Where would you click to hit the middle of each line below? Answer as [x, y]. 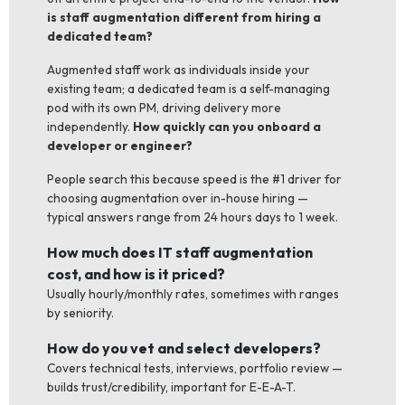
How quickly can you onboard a [226, 127]
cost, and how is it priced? [136, 274]
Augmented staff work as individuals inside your [178, 70]
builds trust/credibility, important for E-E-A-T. [171, 387]
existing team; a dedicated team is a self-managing [188, 89]
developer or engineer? [119, 146]
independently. [89, 127]
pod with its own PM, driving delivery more [164, 108]
